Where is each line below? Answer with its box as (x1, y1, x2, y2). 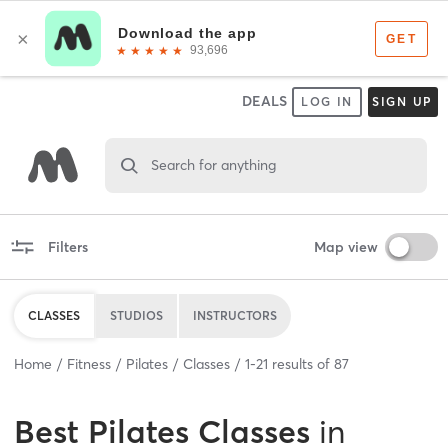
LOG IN (300, 94, 354, 109)
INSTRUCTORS (193, 307, 277, 323)
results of (268, 354, 334, 373)
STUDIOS (110, 307, 163, 323)
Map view (313, 237, 378, 256)
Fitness (67, 354, 111, 373)
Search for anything (150, 155, 276, 174)
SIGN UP (371, 94, 434, 109)
